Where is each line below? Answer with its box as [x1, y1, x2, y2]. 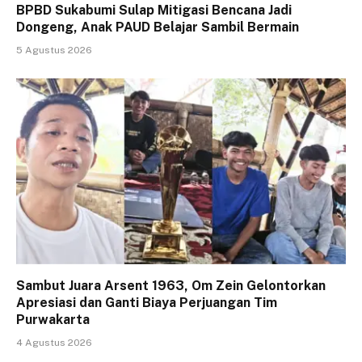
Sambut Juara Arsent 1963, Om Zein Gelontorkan [16, 277, 326, 293]
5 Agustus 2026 [16, 44, 92, 57]
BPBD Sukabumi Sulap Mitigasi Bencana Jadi [16, 2, 292, 19]
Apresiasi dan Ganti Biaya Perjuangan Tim [16, 294, 277, 310]
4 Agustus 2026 [16, 336, 92, 348]
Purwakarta [16, 311, 90, 327]
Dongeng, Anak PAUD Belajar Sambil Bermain [16, 19, 299, 36]
